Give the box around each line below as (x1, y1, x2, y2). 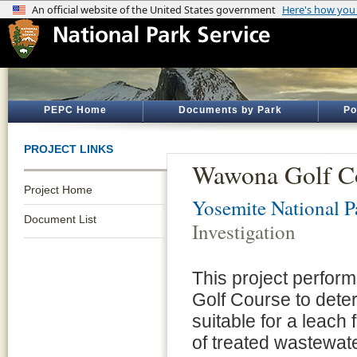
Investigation (192, 218, 296, 245)
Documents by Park (178, 104, 282, 116)
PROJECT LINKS (24, 143, 113, 155)
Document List (24, 213, 96, 226)
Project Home (24, 183, 92, 196)
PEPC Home (43, 104, 107, 116)
